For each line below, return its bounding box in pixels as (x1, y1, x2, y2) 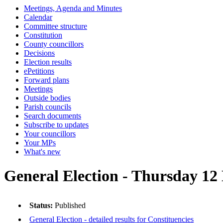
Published (55, 201, 86, 210)
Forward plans (24, 76, 69, 84)
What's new (24, 147, 61, 156)
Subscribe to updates (24, 120, 89, 129)
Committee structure (24, 22, 87, 30)
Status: (29, 201, 55, 210)
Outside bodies (24, 94, 71, 102)
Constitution (24, 31, 62, 39)
